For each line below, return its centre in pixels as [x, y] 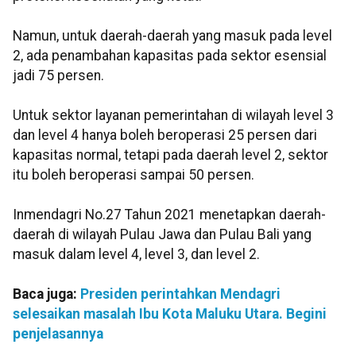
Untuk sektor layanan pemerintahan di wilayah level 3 [173, 116]
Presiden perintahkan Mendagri [180, 294]
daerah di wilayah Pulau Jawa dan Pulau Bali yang [162, 235]
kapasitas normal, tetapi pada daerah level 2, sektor [170, 155]
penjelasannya [58, 334]
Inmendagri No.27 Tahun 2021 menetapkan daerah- [169, 215]
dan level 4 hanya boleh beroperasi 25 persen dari [165, 135]
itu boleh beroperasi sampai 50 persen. [133, 175]
